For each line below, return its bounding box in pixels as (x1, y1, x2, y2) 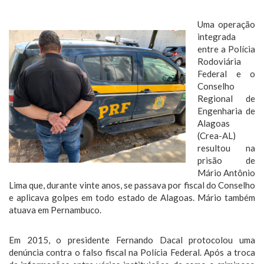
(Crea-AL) (197, 130, 236, 141)
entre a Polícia (197, 44, 255, 54)
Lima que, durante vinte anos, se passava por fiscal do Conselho (9, 180, 255, 190)
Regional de (197, 93, 255, 104)
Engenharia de (197, 105, 255, 116)
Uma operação (197, 19, 255, 29)
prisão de (197, 155, 255, 166)
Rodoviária (197, 56, 241, 67)
